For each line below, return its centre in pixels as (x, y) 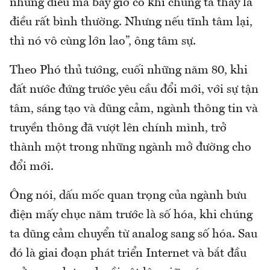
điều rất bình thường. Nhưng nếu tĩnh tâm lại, (131, 22)
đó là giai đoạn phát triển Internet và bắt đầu (128, 253)
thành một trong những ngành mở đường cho (130, 147)
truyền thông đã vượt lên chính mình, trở (118, 128)
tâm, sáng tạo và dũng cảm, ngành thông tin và (134, 109)
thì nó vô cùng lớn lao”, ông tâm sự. (103, 41)
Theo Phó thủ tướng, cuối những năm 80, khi (129, 70)
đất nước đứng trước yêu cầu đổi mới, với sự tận (134, 89)
